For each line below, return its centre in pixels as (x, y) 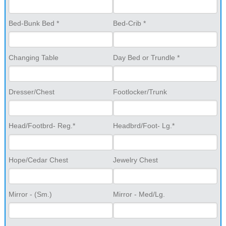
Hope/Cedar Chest (38, 160)
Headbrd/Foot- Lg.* (144, 126)
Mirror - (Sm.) (30, 194)
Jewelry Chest (135, 160)
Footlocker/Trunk (140, 92)
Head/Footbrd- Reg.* (42, 126)
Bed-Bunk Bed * (34, 23)
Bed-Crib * (129, 23)
